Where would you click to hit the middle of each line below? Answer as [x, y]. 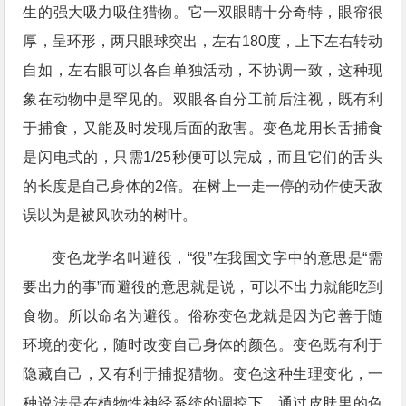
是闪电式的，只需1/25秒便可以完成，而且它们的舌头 [203, 157]
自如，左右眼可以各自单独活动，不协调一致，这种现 [203, 70]
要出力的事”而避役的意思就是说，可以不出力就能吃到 [203, 287]
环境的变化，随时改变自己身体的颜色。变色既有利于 [203, 345]
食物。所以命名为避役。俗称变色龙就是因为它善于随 [203, 316]
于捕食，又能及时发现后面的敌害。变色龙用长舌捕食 [203, 128]
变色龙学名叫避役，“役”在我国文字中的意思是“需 [217, 258]
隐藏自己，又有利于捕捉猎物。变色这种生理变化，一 [203, 374]
